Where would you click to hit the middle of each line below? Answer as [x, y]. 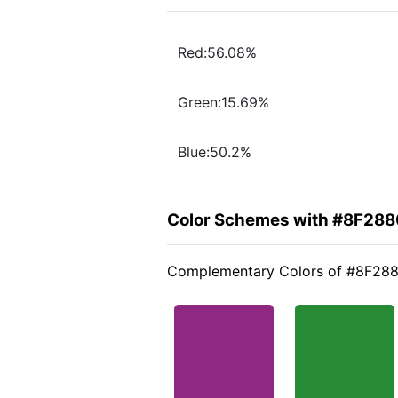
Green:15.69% [223, 103]
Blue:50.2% [215, 152]
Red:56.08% [217, 53]
